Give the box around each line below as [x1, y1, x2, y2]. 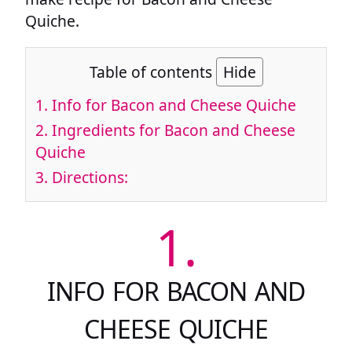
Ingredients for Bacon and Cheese [48, 119, 295, 141]
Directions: [48, 166, 128, 188]
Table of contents [89, 61, 216, 83]
